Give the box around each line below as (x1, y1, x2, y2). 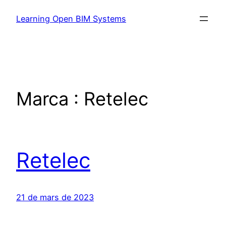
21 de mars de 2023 (16, 192, 94, 203)
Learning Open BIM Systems (16, 14, 126, 24)
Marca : (16, 88, 84, 110)
